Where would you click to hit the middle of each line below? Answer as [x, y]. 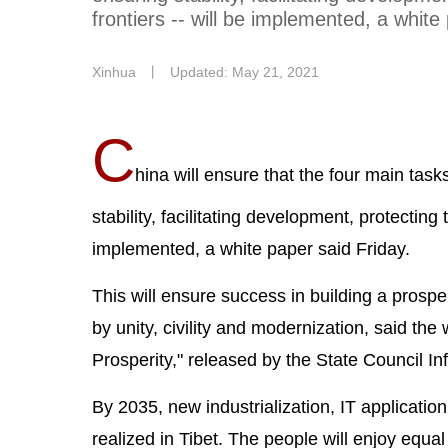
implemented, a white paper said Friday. [251, 249]
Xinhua [114, 72]
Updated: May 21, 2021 [244, 72]
